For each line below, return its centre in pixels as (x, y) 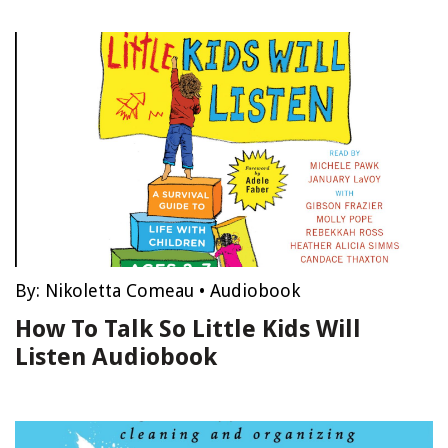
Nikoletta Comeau (119, 290)
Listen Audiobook (116, 357)
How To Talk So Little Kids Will (188, 329)
